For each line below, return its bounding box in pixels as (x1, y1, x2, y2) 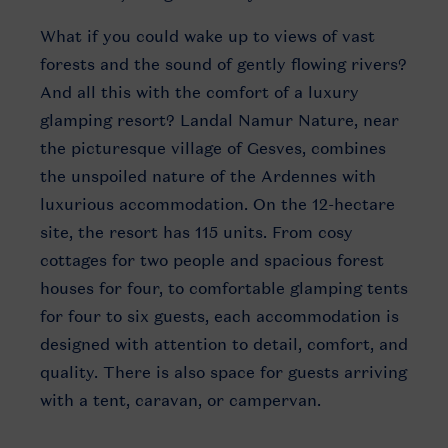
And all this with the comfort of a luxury (40, 82, 359, 102)
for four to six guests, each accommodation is (40, 306, 399, 326)
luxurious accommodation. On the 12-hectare (40, 194, 395, 214)
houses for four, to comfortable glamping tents (40, 278, 408, 298)
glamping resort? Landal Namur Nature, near (40, 110, 399, 130)
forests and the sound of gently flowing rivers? (40, 54, 407, 74)
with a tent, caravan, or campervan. (40, 390, 326, 410)
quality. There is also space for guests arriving (40, 362, 407, 382)
